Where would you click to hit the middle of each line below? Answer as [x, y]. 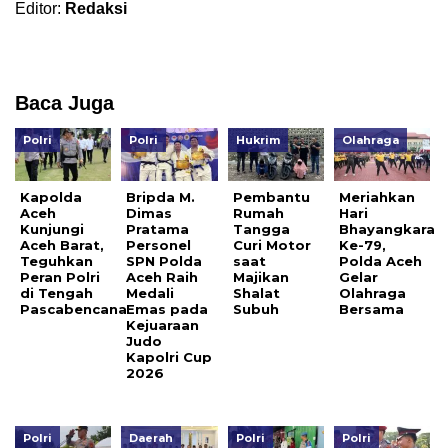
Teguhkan [56, 260]
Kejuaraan [163, 324]
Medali [150, 292]
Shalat [256, 292]
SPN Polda [164, 260]
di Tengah [56, 292]
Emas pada [167, 308]
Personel [159, 244]
